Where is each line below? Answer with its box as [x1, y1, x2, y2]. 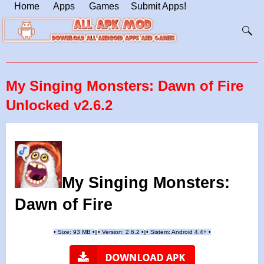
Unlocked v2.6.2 [6, 97, 113, 113]
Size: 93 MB [55, 229, 93, 236]
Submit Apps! [131, 1, 186, 11]
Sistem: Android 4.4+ [150, 229, 209, 236]
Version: [100, 229, 126, 236]
